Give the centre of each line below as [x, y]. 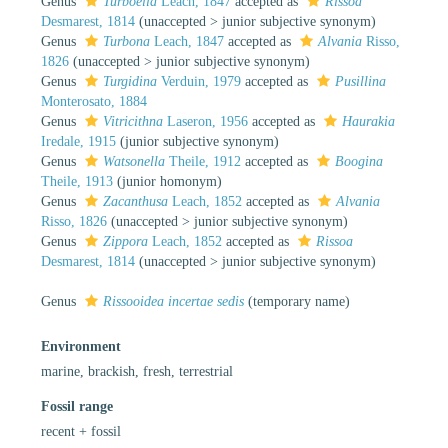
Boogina [359, 161]
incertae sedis [206, 301]
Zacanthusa [135, 201]
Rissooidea [135, 301]
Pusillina [360, 81]
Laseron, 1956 [205, 121]
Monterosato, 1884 [94, 101]
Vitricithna [133, 121]
